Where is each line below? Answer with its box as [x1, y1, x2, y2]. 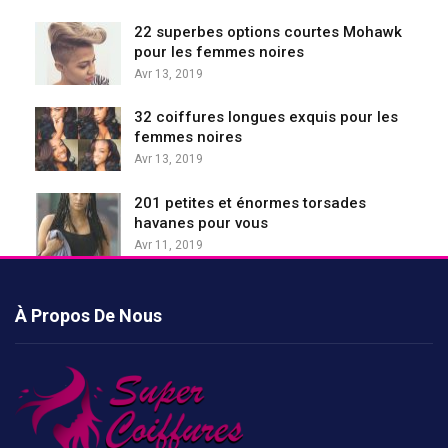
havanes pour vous [134, 213, 268, 232]
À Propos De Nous [15, 305, 162, 327]
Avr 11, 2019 [134, 237, 203, 252]
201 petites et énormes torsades [134, 193, 366, 212]
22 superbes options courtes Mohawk [134, 22, 402, 41]
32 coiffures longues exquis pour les [134, 108, 398, 127]
